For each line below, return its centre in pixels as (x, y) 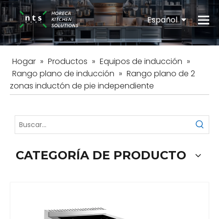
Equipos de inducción (141, 62)
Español (164, 19)
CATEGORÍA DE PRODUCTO (101, 155)
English (170, 47)
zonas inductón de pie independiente (82, 86)
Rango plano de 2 (161, 74)
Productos (68, 62)
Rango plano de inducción (63, 74)
